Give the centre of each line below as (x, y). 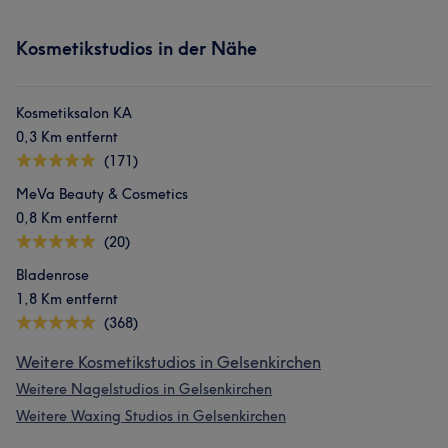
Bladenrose (52, 275)
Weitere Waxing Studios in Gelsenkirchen (151, 416)
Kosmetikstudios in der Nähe (136, 48)
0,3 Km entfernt (67, 137)
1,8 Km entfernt (67, 299)
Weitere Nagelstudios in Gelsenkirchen (144, 389)
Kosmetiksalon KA (74, 113)
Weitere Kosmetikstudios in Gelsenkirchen (168, 362)
